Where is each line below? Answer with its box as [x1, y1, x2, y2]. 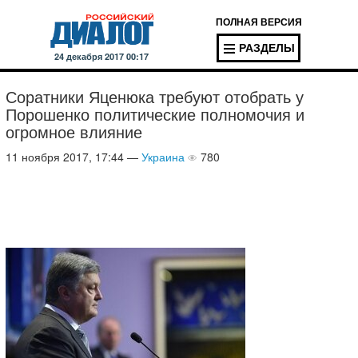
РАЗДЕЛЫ [239, 39, 296, 55]
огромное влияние [6, 120, 142, 143]
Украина [141, 149, 185, 165]
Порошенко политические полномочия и [6, 102, 304, 125]
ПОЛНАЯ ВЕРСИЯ [215, 14, 302, 29]
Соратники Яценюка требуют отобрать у [6, 85, 304, 108]
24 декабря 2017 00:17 [54, 50, 149, 62]
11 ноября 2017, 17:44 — [6, 149, 141, 165]
